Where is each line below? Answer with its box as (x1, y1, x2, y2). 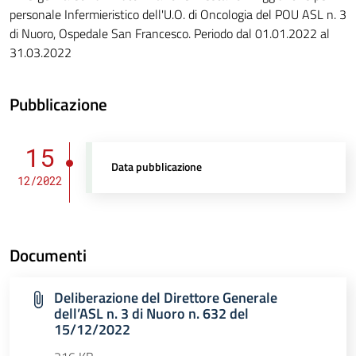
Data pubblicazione (111, 158, 203, 176)
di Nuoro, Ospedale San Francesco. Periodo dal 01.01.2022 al (10, 24, 330, 44)
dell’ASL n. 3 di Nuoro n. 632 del (54, 303, 249, 325)
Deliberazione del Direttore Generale (54, 287, 277, 309)
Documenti (10, 242, 87, 269)
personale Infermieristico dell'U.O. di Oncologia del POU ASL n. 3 (10, 5, 346, 25)
